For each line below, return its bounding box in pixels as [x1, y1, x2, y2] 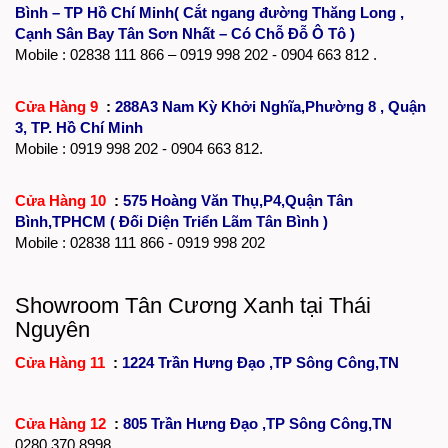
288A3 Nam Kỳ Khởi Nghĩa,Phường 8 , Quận [115, 98, 426, 116]
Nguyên [15, 317, 90, 343]
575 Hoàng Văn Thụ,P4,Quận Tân [123, 192, 353, 210]
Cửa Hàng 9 [15, 98, 102, 116]
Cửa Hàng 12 [15, 415, 110, 433]
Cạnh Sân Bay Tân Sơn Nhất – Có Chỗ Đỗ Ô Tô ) [15, 25, 355, 43]
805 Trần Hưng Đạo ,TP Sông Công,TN [123, 415, 392, 433]
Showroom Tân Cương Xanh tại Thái [15, 293, 371, 319]
